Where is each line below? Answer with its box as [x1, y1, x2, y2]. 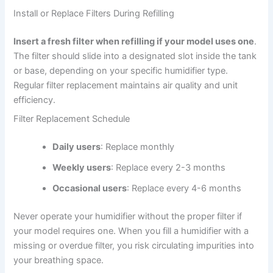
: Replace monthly [101, 141, 175, 152]
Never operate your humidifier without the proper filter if [13, 210, 243, 222]
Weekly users [52, 161, 112, 173]
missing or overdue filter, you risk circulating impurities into [13, 239, 255, 251]
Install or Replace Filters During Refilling [13, 7, 175, 19]
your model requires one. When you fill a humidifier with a [13, 225, 249, 236]
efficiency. [13, 94, 56, 105]
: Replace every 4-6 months [127, 182, 242, 194]
